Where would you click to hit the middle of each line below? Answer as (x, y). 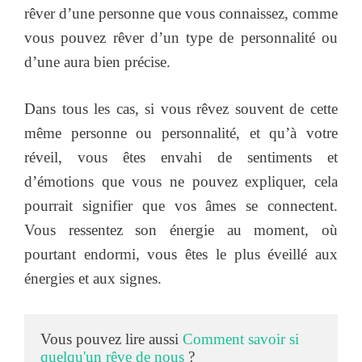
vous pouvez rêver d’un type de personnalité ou (181, 37)
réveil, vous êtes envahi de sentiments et (181, 158)
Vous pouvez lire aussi (112, 339)
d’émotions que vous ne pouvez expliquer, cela (181, 182)
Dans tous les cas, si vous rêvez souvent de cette (181, 109)
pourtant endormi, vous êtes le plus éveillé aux (181, 255)
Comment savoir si (241, 339)
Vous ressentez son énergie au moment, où (181, 230)
